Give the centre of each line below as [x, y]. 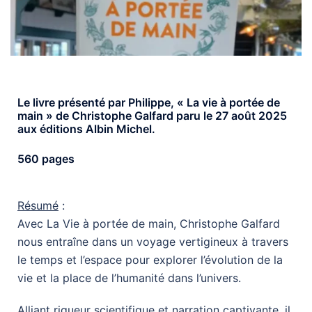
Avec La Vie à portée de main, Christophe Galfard [149, 223]
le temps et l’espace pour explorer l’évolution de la [150, 259]
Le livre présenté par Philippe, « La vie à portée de [149, 102]
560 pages [46, 158]
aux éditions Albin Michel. [86, 128]
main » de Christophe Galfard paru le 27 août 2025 [152, 115]
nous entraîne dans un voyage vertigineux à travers [153, 241]
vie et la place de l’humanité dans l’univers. [129, 278]
